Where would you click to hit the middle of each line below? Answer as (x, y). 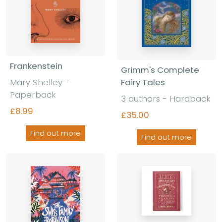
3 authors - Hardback (166, 98)
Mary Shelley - (40, 82)
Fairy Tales (143, 82)
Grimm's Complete (160, 70)
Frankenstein (36, 66)
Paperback (33, 94)
